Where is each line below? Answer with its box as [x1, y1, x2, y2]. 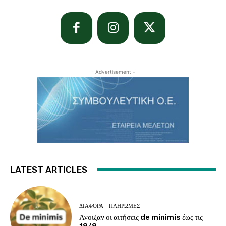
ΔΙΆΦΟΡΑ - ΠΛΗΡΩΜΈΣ [79, 202, 140, 209]
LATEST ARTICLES [10, 164, 87, 175]
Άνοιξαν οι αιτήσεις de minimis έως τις [79, 212, 203, 222]
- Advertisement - [91, 68, 135, 75]
